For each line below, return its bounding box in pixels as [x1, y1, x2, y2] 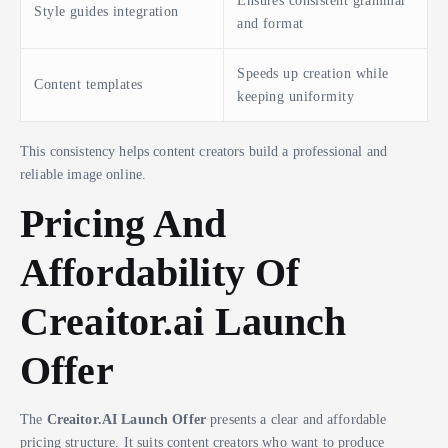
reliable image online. [20, 165, 147, 182]
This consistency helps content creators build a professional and [20, 142, 388, 159]
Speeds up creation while [237, 65, 389, 82]
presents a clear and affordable [205, 411, 387, 428]
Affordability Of [20, 250, 300, 295]
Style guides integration [34, 3, 179, 20]
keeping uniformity [237, 88, 355, 105]
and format [237, 15, 304, 32]
